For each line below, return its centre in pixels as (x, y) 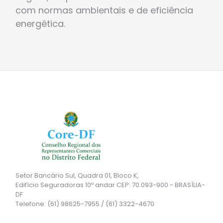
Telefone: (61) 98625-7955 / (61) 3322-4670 (85, 204)
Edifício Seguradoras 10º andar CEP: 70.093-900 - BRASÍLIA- (110, 185)
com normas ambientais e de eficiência (104, 10)
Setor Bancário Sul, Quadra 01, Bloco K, (77, 176)
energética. (40, 24)
